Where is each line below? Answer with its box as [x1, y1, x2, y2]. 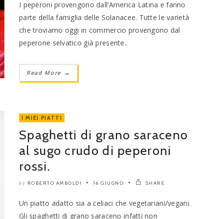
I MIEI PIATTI [22, 114, 63, 121]
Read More [26, 68, 64, 76]
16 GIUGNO [93, 179, 124, 186]
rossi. [19, 158, 50, 174]
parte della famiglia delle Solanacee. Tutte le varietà [19, 12, 190, 22]
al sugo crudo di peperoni [19, 142, 172, 158]
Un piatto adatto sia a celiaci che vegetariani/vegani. [19, 198, 191, 208]
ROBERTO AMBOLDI [27, 179, 82, 186]
